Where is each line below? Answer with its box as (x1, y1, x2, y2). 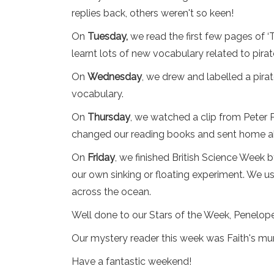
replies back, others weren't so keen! (72, 7, 236, 19)
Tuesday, (87, 31, 128, 42)
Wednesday (87, 71, 142, 83)
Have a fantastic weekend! (72, 256, 194, 267)
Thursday (87, 111, 130, 123)
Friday (87, 152, 115, 163)
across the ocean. (72, 186, 154, 198)
